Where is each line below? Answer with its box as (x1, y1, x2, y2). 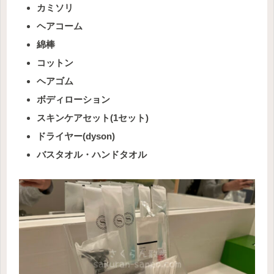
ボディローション (37, 94, 110, 105)
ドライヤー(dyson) (37, 130, 115, 141)
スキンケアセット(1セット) (37, 112, 149, 123)
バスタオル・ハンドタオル (37, 149, 147, 160)
